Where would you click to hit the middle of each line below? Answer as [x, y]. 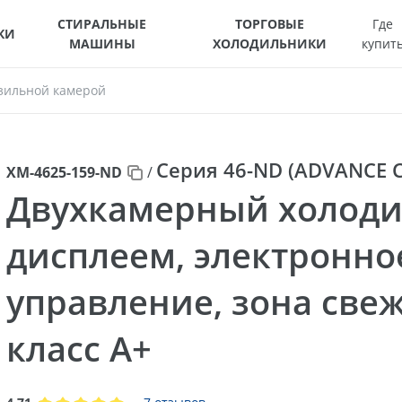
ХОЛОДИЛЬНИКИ [270, 43]
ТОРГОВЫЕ [270, 23]
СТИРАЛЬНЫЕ [102, 23]
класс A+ [79, 348]
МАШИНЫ [102, 43]
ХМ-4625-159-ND [64, 172]
